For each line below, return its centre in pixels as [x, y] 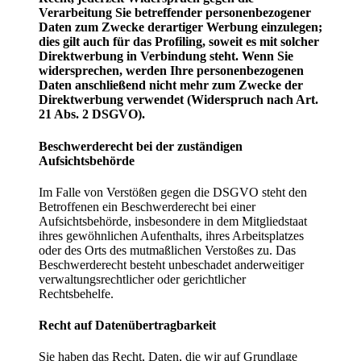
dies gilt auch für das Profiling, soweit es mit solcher [179, 42]
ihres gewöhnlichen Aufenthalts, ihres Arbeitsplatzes [171, 235]
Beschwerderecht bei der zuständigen [141, 146]
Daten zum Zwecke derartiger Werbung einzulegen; [180, 27]
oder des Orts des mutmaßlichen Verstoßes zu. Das [167, 250]
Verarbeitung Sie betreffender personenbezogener [175, 13]
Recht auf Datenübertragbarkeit [127, 326]
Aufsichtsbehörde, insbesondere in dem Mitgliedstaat [173, 221]
